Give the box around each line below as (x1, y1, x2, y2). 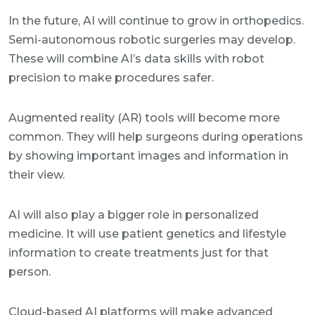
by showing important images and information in (8, 149, 288, 162)
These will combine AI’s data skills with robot (8, 52, 264, 65)
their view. (8, 168, 65, 181)
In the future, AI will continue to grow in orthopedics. (8, 14, 304, 27)
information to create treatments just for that (8, 246, 269, 259)
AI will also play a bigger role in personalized (8, 208, 259, 221)
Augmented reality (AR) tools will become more (8, 111, 280, 124)
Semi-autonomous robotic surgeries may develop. (8, 33, 295, 46)
